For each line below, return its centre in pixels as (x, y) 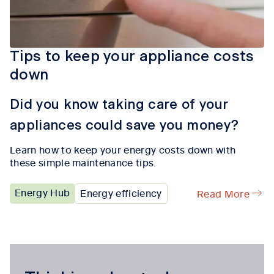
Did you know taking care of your (119, 104)
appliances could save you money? (124, 125)
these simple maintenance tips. (83, 162)
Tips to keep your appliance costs (132, 57)
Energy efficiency (121, 192)
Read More (223, 193)
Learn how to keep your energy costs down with (123, 149)
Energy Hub (43, 192)
